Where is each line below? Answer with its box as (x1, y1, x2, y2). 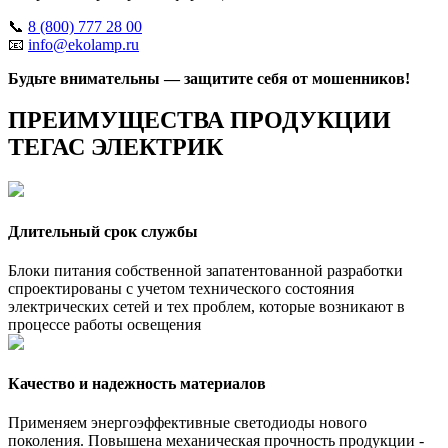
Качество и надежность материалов (8, 375, 266, 393)
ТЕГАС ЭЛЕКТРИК (8, 134, 223, 161)
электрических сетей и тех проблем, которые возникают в (8, 297, 405, 315)
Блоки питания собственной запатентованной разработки (8, 261, 403, 279)
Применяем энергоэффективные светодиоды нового (8, 414, 367, 432)
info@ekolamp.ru (28, 35, 139, 53)
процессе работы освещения (8, 315, 201, 333)
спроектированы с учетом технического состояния (8, 279, 354, 297)
